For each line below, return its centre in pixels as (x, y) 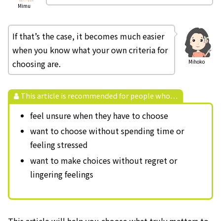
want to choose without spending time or (107, 131)
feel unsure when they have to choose (99, 116)
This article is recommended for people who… (99, 95)
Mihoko (197, 62)
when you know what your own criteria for (90, 50)
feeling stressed (59, 145)
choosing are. (37, 63)
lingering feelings (61, 174)
